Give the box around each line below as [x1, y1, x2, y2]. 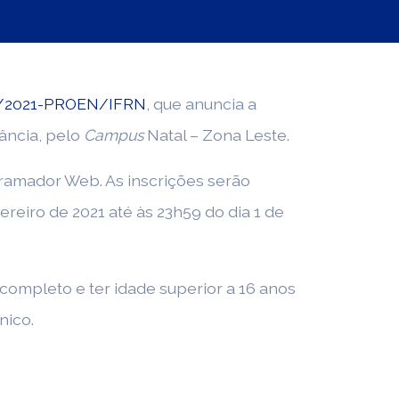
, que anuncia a [146, 94, 256, 113]
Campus [84, 126, 143, 144]
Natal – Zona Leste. [143, 126, 289, 144]
